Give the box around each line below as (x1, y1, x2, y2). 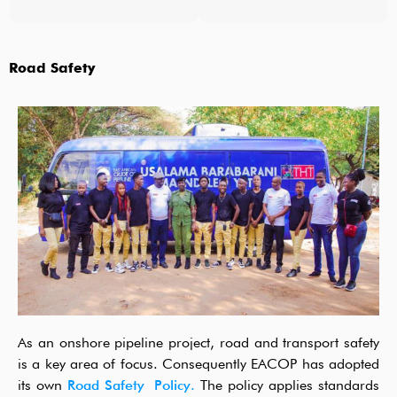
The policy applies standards (195, 378, 379, 393)
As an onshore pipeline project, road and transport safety (18, 336, 379, 351)
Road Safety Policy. (67, 378, 195, 393)
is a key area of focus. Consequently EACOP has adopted (18, 357, 379, 372)
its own (18, 378, 67, 393)
